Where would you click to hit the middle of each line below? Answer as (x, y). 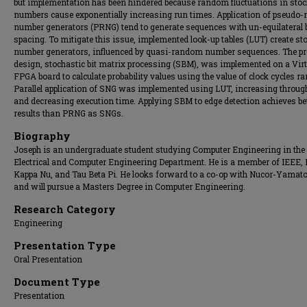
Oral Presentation (48, 259)
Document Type (57, 282)
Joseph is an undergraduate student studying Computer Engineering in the (159, 149)
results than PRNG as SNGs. (69, 113)
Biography (42, 136)
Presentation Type (65, 245)
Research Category (65, 209)
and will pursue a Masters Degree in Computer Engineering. (130, 186)
